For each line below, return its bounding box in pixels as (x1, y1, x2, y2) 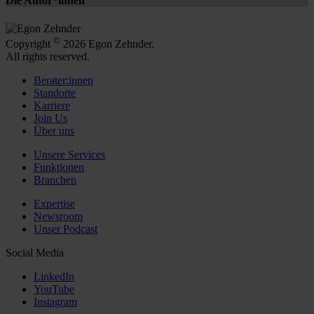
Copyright (6, 37, 53, 50)
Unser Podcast (34, 222, 97, 235)
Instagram (34, 295, 77, 308)
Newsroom (34, 210, 83, 222)
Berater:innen (34, 74, 93, 86)
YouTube (34, 282, 74, 295)
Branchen (34, 173, 76, 186)
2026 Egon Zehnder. (60, 37, 154, 50)
